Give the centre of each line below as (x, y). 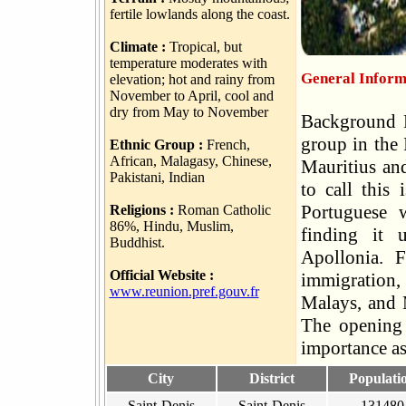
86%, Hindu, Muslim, (171, 226)
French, (226, 145)
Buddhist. (137, 242)
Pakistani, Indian (157, 177)
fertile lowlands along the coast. (199, 14)
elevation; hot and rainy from (192, 79)
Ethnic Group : (156, 145)
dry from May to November (188, 112)
